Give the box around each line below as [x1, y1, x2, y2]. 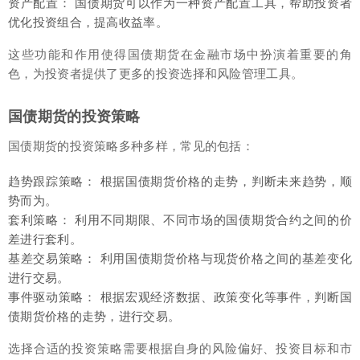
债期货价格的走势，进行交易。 [8, 309, 181, 324]
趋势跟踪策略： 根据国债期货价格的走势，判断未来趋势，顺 [8, 174, 352, 189]
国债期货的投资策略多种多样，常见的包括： [8, 138, 254, 153]
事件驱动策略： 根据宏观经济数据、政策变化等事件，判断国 [8, 289, 352, 305]
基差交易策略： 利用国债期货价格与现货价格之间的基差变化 [8, 251, 352, 266]
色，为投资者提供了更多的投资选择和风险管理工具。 [8, 66, 304, 81]
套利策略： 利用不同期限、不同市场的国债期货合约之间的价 [8, 212, 352, 227]
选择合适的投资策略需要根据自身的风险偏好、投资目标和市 [8, 341, 352, 356]
